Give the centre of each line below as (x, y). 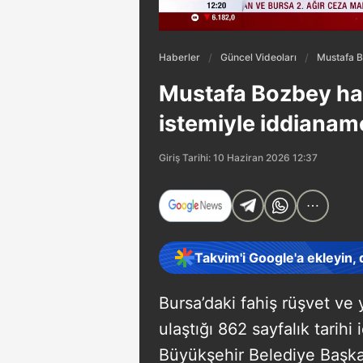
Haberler (179, 57)
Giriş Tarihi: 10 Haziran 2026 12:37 (238, 157)
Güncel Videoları (258, 57)
